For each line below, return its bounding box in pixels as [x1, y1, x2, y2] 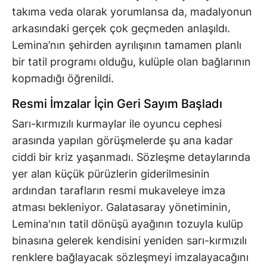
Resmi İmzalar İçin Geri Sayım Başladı [12, 97, 222, 111]
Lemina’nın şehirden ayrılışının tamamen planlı [12, 39, 241, 52]
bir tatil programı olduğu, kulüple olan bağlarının [12, 55, 251, 69]
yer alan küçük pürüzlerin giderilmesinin [12, 167, 210, 181]
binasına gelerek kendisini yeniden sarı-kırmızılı [12, 234, 247, 247]
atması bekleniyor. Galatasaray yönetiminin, [12, 201, 231, 214]
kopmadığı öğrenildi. [12, 72, 114, 85]
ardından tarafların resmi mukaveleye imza [12, 184, 225, 197]
